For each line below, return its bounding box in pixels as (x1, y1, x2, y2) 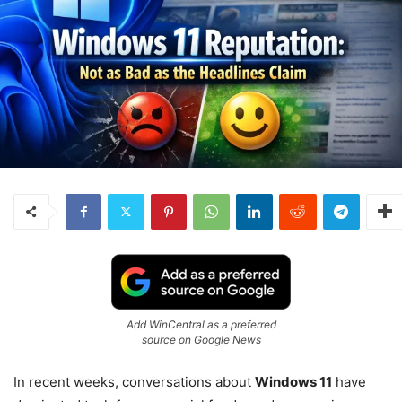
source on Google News (141, 332, 261, 346)
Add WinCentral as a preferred (126, 317, 276, 331)
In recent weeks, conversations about (13, 372, 255, 390)
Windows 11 (255, 372, 332, 390)
